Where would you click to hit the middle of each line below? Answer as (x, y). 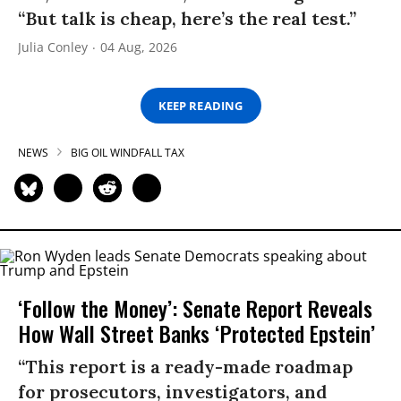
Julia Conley (53, 47)
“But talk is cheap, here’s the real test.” (187, 19)
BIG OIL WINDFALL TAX (128, 153)
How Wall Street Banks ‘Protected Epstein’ (196, 333)
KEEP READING (200, 105)
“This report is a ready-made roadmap (185, 367)
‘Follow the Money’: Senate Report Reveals (195, 308)
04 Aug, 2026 (139, 47)
